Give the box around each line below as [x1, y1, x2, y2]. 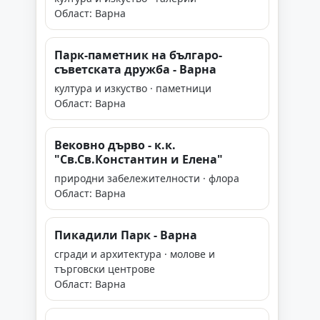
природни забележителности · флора [54, 171, 239, 185]
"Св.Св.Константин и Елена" [54, 151, 223, 167]
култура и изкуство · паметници [54, 81, 211, 95]
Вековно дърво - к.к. [54, 137, 176, 153]
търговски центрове [54, 262, 155, 276]
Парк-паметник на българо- [54, 47, 222, 63]
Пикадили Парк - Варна [54, 227, 197, 243]
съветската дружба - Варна [54, 61, 216, 77]
